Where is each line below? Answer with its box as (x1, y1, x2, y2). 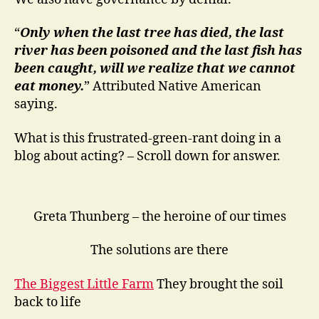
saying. (14, 96, 58, 113)
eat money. (14, 78, 84, 95)
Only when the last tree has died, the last (20, 25, 284, 41)
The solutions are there (90, 242, 229, 258)
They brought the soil (154, 276, 283, 293)
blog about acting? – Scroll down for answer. (14, 147, 281, 164)
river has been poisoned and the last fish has (14, 43, 302, 59)
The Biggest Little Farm (14, 276, 154, 293)
